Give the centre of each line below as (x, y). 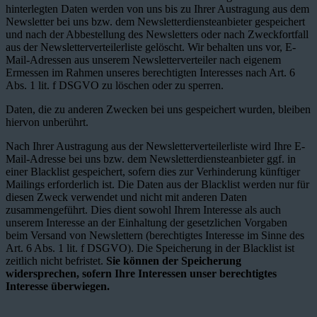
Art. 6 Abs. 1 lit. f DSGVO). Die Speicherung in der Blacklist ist (150, 248)
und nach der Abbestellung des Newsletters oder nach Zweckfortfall (157, 35)
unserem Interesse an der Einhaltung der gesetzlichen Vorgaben (146, 223)
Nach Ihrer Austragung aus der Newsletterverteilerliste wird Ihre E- (155, 146)
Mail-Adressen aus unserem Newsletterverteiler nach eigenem (143, 60)
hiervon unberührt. (47, 122)
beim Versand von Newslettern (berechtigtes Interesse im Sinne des (155, 236)
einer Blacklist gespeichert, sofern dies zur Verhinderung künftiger (153, 172)
